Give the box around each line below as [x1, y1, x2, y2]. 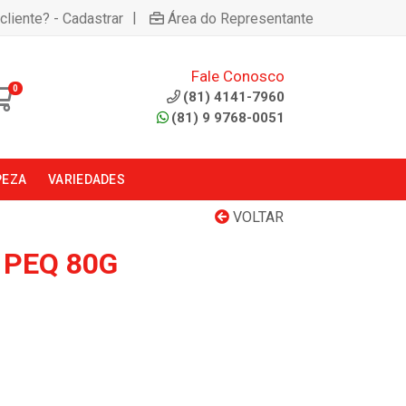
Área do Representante [168, 9, 314, 27]
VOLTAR [229, 208, 284, 226]
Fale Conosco [190, 66, 285, 85]
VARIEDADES [48, 172, 125, 187]
